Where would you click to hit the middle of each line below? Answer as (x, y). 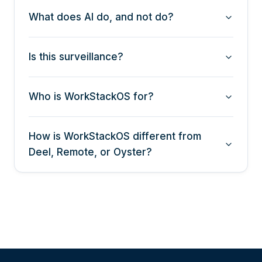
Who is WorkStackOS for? (91, 97)
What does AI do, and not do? (101, 17)
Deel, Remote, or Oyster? (90, 152)
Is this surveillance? (76, 57)
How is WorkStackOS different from (115, 137)
